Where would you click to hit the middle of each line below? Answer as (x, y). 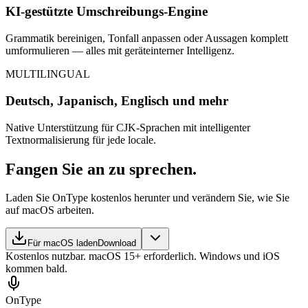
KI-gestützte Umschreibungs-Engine (107, 12)
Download (117, 243)
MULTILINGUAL (48, 74)
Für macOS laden (63, 243)
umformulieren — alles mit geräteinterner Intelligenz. (120, 51)
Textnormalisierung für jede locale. (81, 140)
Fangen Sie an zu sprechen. (101, 169)
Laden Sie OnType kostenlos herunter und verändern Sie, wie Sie (147, 198)
